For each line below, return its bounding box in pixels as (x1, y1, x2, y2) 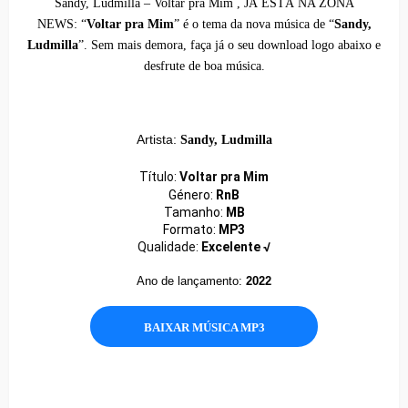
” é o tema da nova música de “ (173, 17, 334, 32)
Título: (139, 169, 179, 185)
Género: (168, 188, 216, 203)
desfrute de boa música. (143, 59, 265, 74)
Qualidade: (138, 240, 201, 255)
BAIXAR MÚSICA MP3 (143, 321, 265, 335)
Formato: (163, 222, 219, 238)
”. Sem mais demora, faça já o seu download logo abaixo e (78, 38, 381, 53)
